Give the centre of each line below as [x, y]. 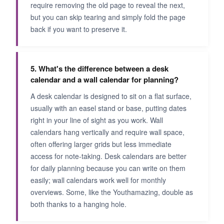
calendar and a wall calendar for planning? [104, 80]
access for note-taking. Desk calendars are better [108, 156]
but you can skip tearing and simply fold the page [108, 17]
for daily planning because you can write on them [108, 168]
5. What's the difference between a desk [99, 69]
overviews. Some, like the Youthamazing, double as [112, 192]
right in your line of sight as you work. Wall [97, 120]
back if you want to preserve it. [79, 29]
